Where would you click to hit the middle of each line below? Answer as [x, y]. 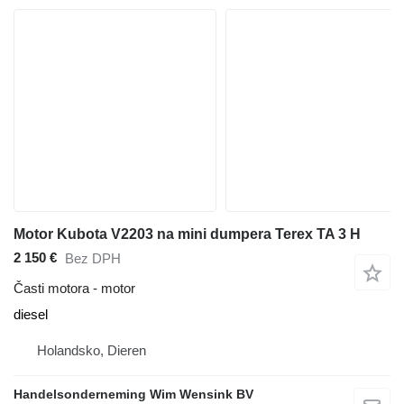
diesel [31, 314]
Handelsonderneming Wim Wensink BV [133, 394]
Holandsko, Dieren [92, 350]
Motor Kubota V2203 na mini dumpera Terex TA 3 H [187, 234]
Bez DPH [93, 259]
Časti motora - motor [74, 288]
